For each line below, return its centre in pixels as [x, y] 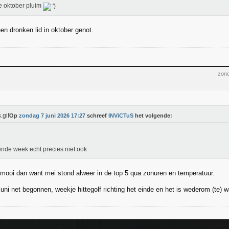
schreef [97, 116]
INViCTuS [121, 116]
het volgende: [153, 116]
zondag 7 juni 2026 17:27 [52, 116]
